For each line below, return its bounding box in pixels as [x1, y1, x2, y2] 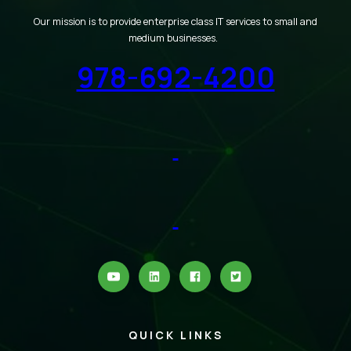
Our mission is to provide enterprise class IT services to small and [34, 14, 317, 28]
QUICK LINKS [128, 327, 223, 342]
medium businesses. [128, 31, 223, 45]
